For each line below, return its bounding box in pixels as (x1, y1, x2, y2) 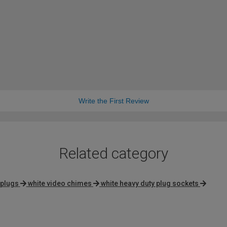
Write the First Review (78, 97, 149, 105)
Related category (59, 144, 168, 163)
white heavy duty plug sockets (101, 179, 199, 188)
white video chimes (27, 179, 92, 188)
